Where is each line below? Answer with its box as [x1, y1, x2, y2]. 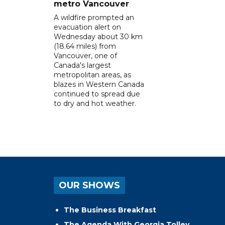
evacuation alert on [54, 22, 121, 32]
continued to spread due [54, 89, 140, 98]
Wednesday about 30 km [54, 32, 143, 41]
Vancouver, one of [54, 51, 117, 60]
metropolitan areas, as [54, 70, 131, 79]
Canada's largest [54, 60, 111, 70]
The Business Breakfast [64, 205, 156, 214]
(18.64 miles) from [54, 41, 116, 51]
